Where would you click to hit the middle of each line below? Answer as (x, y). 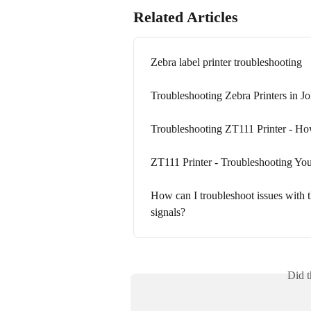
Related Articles (186, 17)
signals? (168, 212)
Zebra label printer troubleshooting (226, 62)
